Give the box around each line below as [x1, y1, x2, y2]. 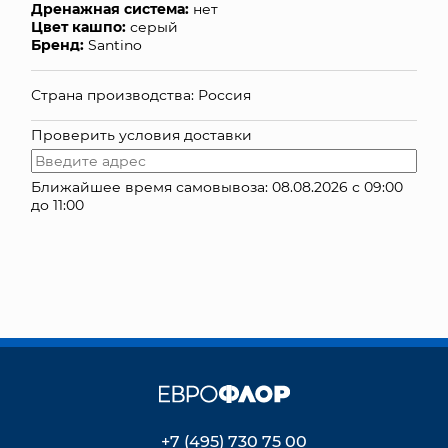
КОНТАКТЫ [190, 21, 258, 36]
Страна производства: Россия [31, 85, 251, 104]
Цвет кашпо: [31, 17, 126, 36]
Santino [84, 35, 142, 54]
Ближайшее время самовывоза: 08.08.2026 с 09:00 [31, 177, 403, 196]
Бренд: [31, 35, 84, 54]
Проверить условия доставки [31, 125, 252, 144]
